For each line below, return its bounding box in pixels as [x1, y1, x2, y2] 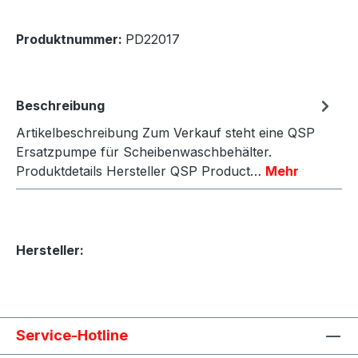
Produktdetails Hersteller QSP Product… [16, 162, 265, 179]
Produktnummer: [16, 30, 125, 47]
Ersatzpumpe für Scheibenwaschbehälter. [16, 143, 272, 160]
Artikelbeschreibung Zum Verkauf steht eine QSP [16, 124, 315, 141]
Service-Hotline [16, 326, 128, 344]
